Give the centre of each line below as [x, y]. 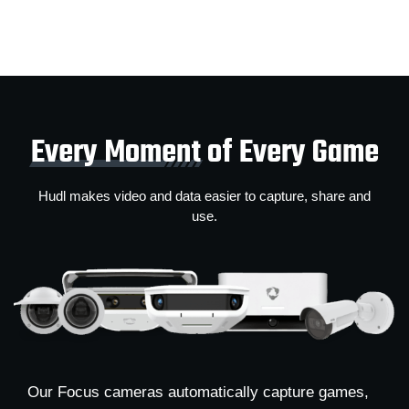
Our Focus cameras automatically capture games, [198, 393]
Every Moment [115, 153]
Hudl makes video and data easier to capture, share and [204, 195]
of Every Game [289, 153]
